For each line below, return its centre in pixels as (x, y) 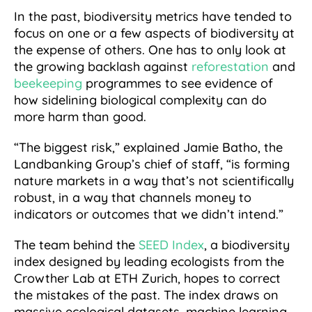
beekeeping (48, 84)
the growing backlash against (103, 67)
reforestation (230, 67)
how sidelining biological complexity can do (140, 100)
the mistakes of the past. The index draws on (146, 295)
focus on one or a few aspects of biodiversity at (154, 33)
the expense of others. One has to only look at (150, 50)
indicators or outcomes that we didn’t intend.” (149, 214)
